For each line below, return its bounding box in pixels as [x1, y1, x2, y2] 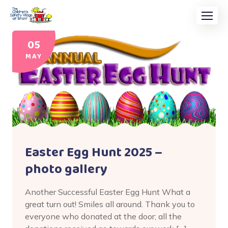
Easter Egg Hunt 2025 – [25, 142, 162, 164]
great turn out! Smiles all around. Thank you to [25, 199, 195, 210]
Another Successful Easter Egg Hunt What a [25, 187, 190, 197]
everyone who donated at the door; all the [25, 211, 182, 222]
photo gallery [25, 159, 107, 181]
